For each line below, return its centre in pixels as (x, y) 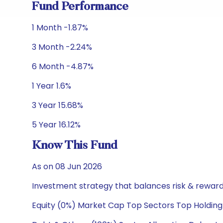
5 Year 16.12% (56, 125)
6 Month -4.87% (63, 66)
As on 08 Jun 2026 (67, 167)
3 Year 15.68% (57, 105)
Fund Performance (80, 7)
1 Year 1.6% (52, 86)
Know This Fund (75, 146)
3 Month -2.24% (62, 47)
